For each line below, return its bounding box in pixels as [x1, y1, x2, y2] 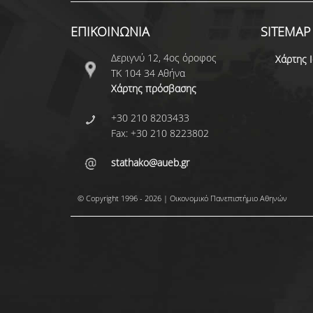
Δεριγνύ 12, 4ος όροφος [110, 51, 217, 64]
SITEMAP [260, 23, 311, 40]
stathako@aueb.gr [110, 156, 189, 169]
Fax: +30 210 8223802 [110, 126, 209, 140]
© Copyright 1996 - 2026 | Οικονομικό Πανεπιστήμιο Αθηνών [77, 193, 287, 203]
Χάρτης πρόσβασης [110, 82, 196, 95]
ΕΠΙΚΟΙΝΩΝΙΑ [70, 23, 150, 40]
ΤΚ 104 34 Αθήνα [110, 66, 185, 80]
